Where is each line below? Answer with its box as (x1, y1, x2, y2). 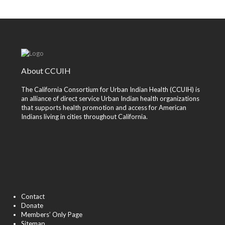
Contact (21, 192, 45, 200)
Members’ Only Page (21, 210, 82, 218)
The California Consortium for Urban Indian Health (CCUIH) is (21, 85, 200, 93)
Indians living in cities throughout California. (21, 113, 148, 121)
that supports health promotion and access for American (21, 103, 186, 111)
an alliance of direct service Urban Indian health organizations (21, 94, 199, 102)
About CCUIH (21, 66, 71, 75)
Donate (21, 201, 43, 209)
